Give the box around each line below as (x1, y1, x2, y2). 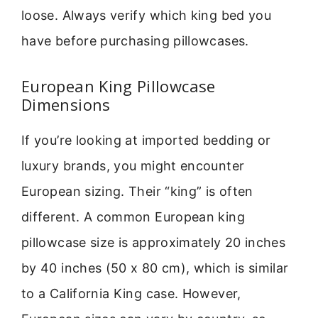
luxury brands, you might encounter (21, 158, 245, 174)
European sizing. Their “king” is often (21, 184, 253, 199)
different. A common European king (21, 209, 245, 225)
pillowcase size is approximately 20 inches (21, 235, 286, 251)
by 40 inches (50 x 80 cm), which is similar (21, 261, 289, 276)
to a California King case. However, (21, 286, 241, 302)
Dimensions (21, 94, 111, 116)
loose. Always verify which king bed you (21, 7, 272, 23)
